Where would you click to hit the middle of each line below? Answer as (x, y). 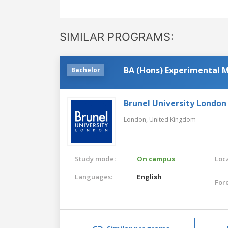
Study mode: (95, 159)
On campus (156, 159)
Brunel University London (175, 103)
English (150, 176)
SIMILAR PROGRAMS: (117, 36)
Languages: (94, 176)
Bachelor (86, 70)
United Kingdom (173, 119)
